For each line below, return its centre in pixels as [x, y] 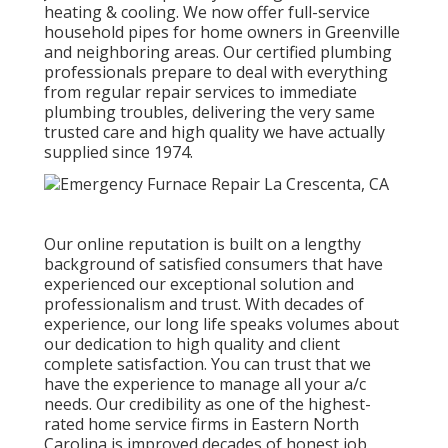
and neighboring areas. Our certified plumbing [218, 51]
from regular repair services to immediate [200, 91]
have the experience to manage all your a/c [205, 383]
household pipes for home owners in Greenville [222, 31]
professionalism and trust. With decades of [204, 303]
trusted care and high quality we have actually [214, 131]
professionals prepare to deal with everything [216, 71]
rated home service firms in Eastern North [201, 423]
